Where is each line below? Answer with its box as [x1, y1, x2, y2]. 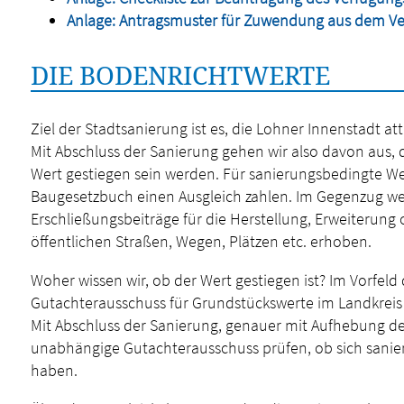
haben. [30, 360, 78, 381]
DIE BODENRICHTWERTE [30, 58, 330, 92]
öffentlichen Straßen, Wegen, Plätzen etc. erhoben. [30, 231, 372, 252]
